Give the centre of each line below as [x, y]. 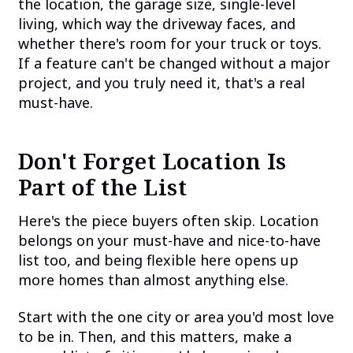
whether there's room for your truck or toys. [169, 44]
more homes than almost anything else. [153, 279]
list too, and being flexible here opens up [158, 260]
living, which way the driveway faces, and [156, 24]
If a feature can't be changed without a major [174, 63]
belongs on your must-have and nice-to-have [169, 240]
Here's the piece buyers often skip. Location [168, 220]
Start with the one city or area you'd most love [176, 317]
